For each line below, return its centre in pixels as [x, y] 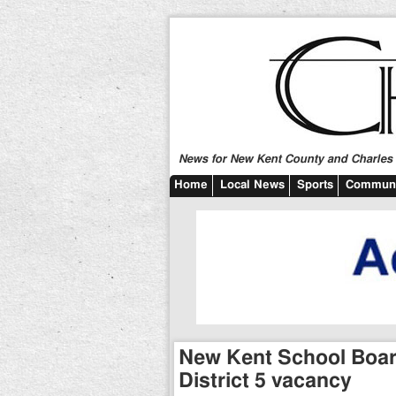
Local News [252, 185]
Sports [315, 185]
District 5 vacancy [265, 381]
